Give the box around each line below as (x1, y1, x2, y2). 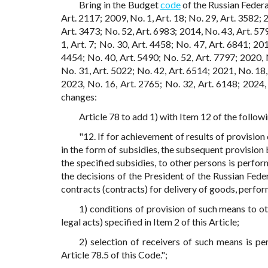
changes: (61, 91, 97, 103)
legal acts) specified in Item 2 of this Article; (61, 216, 239, 228)
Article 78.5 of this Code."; (61, 249, 167, 261)
